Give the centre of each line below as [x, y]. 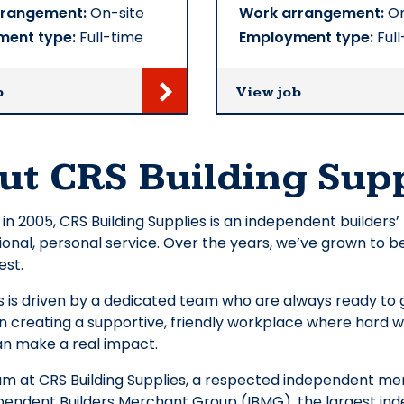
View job [268, 93]
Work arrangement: [312, 14]
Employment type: [306, 38]
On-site [115, 14]
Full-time [110, 38]
